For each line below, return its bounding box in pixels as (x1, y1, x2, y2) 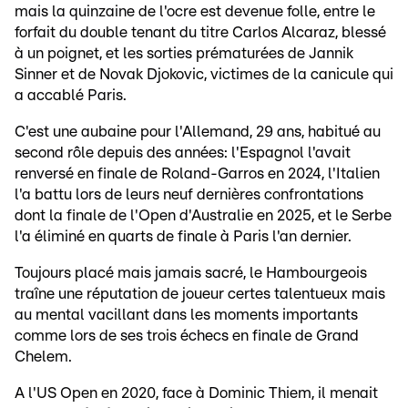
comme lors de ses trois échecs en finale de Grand (15, 328, 359, 344)
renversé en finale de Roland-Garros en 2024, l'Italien (15, 166, 380, 182)
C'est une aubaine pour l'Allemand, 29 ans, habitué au (15, 124, 381, 140)
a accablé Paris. (15, 87, 130, 104)
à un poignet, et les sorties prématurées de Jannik (15, 46, 353, 62)
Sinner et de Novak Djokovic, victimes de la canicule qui (15, 66, 393, 83)
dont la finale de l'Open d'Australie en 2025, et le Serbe (15, 208, 392, 224)
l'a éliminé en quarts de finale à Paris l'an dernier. (15, 229, 352, 245)
